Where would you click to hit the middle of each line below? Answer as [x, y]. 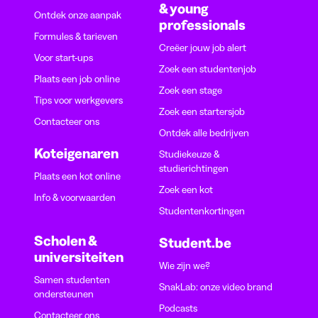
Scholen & [65, 241]
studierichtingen [194, 168]
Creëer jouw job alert [203, 48]
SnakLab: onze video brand [216, 287]
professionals [202, 25]
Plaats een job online [77, 79]
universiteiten [79, 257]
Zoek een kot [186, 190]
